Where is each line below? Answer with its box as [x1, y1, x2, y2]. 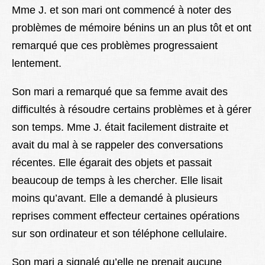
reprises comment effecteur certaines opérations [12, 210, 240, 222]
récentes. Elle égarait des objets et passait [12, 157, 212, 169]
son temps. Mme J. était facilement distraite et [12, 121, 228, 134]
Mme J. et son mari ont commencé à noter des [12, 4, 231, 17]
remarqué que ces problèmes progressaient [12, 40, 218, 52]
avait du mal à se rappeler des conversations [12, 139, 223, 151]
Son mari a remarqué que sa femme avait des [12, 86, 228, 98]
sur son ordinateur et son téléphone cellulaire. [12, 228, 227, 240]
